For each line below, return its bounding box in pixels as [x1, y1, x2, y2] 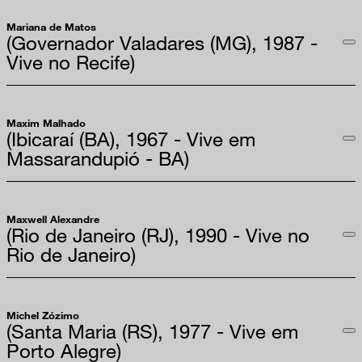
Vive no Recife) [6, 49, 135, 74]
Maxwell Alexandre [6, 212, 99, 225]
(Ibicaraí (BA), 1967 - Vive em [6, 126, 255, 150]
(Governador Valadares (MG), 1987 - [6, 30, 318, 54]
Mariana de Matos [6, 19, 96, 33]
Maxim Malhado [6, 116, 86, 129]
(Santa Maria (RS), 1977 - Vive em [6, 319, 298, 343]
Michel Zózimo [6, 309, 79, 322]
